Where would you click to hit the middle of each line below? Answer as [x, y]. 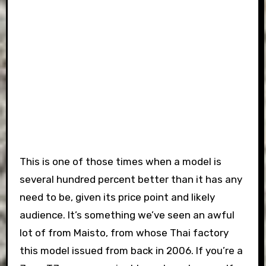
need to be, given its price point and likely [117, 197]
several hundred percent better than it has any [131, 179]
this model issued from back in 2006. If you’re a [131, 250]
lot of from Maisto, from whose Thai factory [124, 232]
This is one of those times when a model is [120, 161]
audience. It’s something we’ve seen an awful [127, 215]
